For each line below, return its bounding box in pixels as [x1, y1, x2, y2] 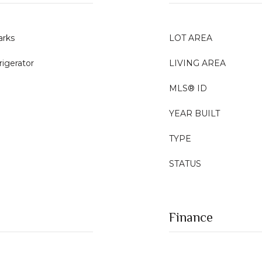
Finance [169, 210, 213, 225]
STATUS [169, 158, 201, 169]
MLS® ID [169, 83, 207, 94]
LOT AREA [169, 33, 212, 43]
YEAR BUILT [169, 108, 220, 119]
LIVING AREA [169, 58, 226, 68]
